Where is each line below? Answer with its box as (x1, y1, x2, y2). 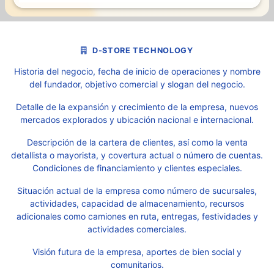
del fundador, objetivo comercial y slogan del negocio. (29, 79, 245, 89)
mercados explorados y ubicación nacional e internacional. (20, 114, 254, 125)
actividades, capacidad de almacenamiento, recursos (30, 198, 244, 209)
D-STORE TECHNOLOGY (92, 46, 193, 55)
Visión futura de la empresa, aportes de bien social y (32, 246, 242, 257)
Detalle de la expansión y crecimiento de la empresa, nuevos (16, 102, 258, 112)
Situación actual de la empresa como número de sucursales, (17, 185, 257, 196)
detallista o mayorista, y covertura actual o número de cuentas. (11, 150, 263, 160)
